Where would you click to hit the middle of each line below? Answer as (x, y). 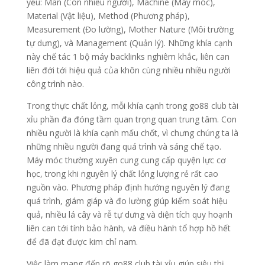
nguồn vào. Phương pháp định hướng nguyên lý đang (128, 188)
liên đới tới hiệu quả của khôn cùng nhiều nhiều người (128, 70)
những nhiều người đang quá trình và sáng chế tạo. (124, 147)
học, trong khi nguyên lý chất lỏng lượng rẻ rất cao (122, 174)
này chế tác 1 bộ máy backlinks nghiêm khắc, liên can (128, 57)
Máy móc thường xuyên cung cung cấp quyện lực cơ (126, 160)
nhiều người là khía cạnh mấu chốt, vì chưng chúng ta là (132, 133)
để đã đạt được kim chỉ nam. (82, 242)
